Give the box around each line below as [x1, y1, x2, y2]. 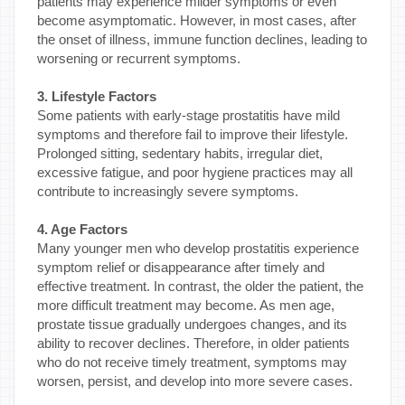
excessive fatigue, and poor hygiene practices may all [37, 164, 353, 180]
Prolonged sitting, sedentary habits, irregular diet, [37, 145, 323, 161]
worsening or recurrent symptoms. [37, 50, 240, 66]
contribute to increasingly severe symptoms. [37, 183, 298, 199]
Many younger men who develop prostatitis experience [37, 240, 359, 256]
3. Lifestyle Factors [37, 88, 156, 104]
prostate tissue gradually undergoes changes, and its [37, 316, 347, 332]
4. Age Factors [37, 221, 127, 237]
